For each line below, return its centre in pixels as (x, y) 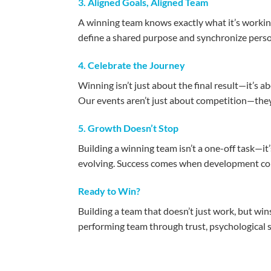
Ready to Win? (109, 191)
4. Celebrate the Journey (131, 65)
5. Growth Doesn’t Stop (128, 128)
